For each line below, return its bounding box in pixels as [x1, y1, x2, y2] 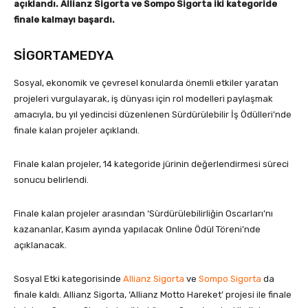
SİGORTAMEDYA [14, 47, 113, 63]
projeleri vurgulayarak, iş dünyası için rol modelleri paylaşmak [14, 93, 273, 104]
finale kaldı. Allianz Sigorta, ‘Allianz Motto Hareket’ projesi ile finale [14, 289, 291, 300]
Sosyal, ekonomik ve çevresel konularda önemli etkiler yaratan [14, 77, 278, 88]
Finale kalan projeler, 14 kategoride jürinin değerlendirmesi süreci [14, 158, 289, 169]
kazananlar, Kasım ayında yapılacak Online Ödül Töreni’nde [14, 223, 261, 234]
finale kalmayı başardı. [14, 14, 115, 25]
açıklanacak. [14, 239, 67, 250]
